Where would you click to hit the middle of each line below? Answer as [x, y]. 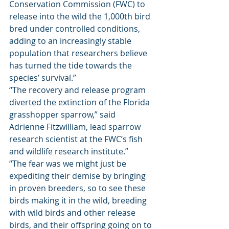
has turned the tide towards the [72, 65]
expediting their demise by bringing [78, 176]
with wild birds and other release [73, 213]
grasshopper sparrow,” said [63, 114]
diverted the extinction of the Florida [81, 102]
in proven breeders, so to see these [78, 188]
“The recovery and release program [78, 90]
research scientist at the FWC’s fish [77, 139]
